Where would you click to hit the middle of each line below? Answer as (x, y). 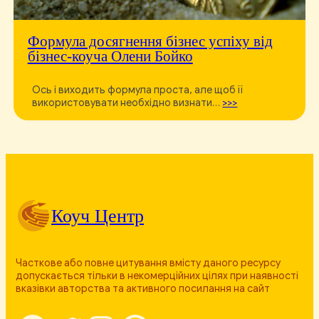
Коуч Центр (98, 216)
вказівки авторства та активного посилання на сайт (143, 288)
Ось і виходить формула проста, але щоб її (138, 89)
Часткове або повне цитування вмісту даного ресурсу (148, 262)
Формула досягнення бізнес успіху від (150, 42)
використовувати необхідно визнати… (127, 102)
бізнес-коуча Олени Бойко (110, 57)
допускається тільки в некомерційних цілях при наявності (157, 275)
